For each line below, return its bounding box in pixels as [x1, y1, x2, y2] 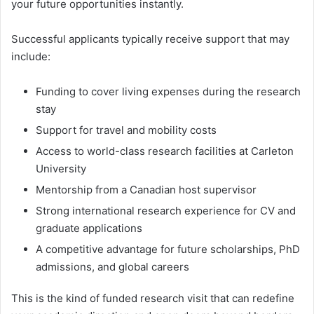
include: [11, 50, 50, 64]
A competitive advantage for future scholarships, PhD [36, 243, 300, 257]
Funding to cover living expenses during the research [36, 85, 301, 99]
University [36, 162, 86, 176]
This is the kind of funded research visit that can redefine [11, 292, 294, 306]
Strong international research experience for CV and [36, 204, 296, 218]
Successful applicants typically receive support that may [11, 32, 289, 46]
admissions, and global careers [36, 260, 189, 274]
